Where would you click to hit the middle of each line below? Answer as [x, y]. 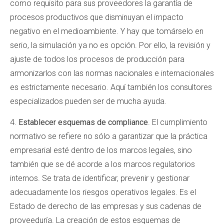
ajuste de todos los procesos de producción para [97, 59]
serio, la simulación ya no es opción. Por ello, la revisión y [110, 45]
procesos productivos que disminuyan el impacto [97, 17]
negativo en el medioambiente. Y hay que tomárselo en [107, 31]
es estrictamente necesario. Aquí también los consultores [111, 87]
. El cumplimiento [178, 122]
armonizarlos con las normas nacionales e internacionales [112, 73]
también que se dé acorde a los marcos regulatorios [102, 164]
